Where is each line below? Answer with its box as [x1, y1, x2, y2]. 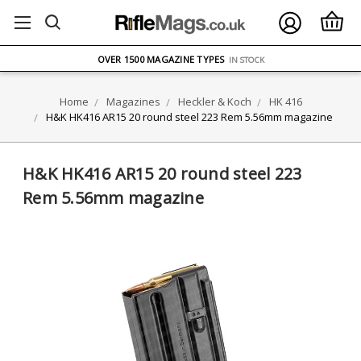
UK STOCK [127, 76, 174, 89]
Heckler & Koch [177, 94, 251, 109]
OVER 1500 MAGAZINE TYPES [97, 52, 226, 65]
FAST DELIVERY [176, 77, 234, 89]
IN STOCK [228, 54, 264, 65]
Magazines [106, 94, 160, 109]
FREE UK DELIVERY [94, 29, 175, 42]
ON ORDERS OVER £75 [178, 31, 267, 42]
